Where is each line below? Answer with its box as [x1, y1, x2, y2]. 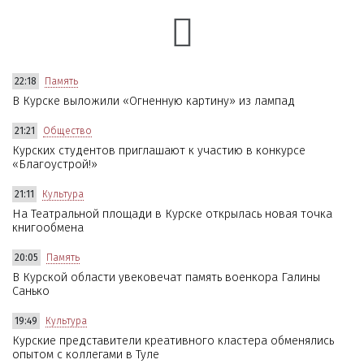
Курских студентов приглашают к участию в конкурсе [12, 143, 305, 158]
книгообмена [12, 220, 84, 235]
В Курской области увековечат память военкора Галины [12, 270, 320, 284]
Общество [43, 124, 92, 136]
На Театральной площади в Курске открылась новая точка [12, 206, 332, 221]
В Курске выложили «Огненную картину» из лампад [12, 93, 295, 108]
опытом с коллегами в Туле [12, 347, 159, 362]
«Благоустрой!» [12, 157, 97, 171]
